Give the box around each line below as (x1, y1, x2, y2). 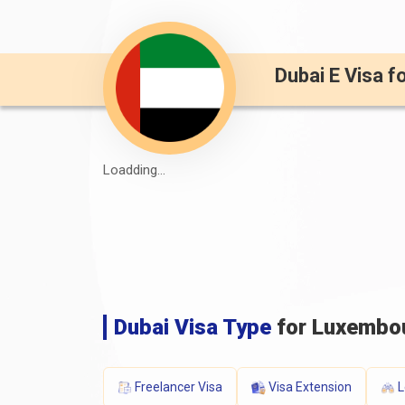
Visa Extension (268, 379, 352, 394)
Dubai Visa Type (114, 314, 271, 340)
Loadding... (103, 161, 165, 178)
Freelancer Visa (135, 379, 222, 394)
